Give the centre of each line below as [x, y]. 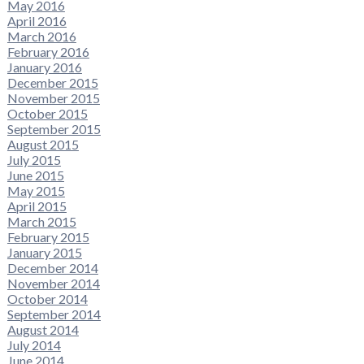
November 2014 [53, 283]
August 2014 [43, 329]
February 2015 [48, 236]
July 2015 [34, 159]
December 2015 [52, 82]
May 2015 [36, 190]
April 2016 [37, 20]
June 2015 [35, 175]
